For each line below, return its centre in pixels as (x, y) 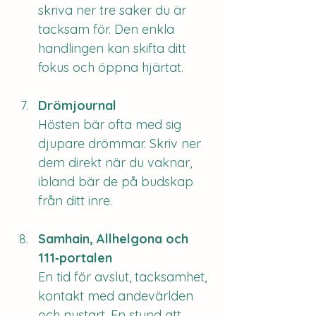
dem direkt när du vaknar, (117, 163)
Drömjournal (77, 105)
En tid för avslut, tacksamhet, (124, 277)
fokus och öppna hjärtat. (111, 67)
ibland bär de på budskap (117, 182)
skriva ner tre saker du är (114, 10)
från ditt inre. (75, 201)
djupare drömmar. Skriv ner (121, 144)
